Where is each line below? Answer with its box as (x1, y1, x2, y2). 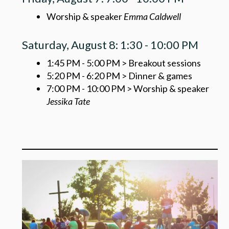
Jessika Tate (46, 95, 90, 107)
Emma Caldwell (123, 11, 181, 22)
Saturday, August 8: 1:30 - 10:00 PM (21, 38, 198, 52)
